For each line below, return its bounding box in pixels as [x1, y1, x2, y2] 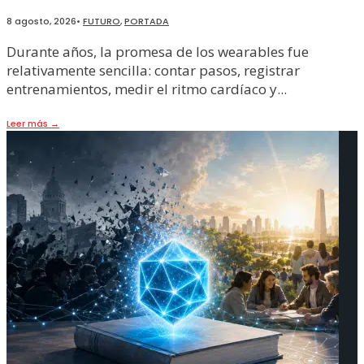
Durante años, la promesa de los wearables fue [6, 42, 309, 62]
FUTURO [83, 15, 120, 28]
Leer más [6, 117, 50, 131]
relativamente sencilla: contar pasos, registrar [6, 61, 300, 80]
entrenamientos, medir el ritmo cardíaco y [6, 80, 277, 99]
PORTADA [124, 15, 169, 28]
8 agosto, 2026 [6, 15, 76, 28]
